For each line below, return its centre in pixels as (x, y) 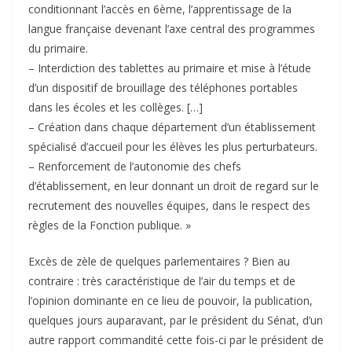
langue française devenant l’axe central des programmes (172, 29)
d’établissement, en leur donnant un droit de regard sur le (174, 186)
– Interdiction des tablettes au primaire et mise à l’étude (170, 68)
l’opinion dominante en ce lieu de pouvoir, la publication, (170, 301)
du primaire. (58, 49)
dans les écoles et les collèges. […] (115, 108)
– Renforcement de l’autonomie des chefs (135, 167)
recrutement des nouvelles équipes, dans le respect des (169, 206)
